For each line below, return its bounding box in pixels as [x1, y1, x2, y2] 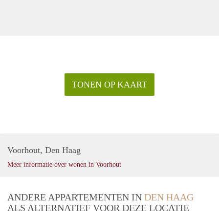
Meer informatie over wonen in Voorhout [7, 160, 121, 168]
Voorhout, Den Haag [7, 145, 81, 155]
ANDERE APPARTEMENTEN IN [7, 191, 144, 202]
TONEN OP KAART [72, 79, 147, 89]
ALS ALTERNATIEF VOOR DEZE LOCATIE [7, 202, 189, 213]
